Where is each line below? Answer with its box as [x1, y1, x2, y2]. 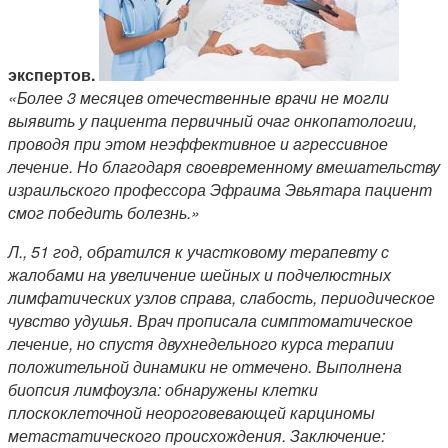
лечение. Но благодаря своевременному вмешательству [8, 154, 440, 178]
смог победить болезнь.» [8, 200, 200, 224]
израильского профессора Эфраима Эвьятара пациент [8, 177, 432, 201]
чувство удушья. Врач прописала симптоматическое [8, 308, 413, 332]
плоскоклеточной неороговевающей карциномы [8, 400, 375, 424]
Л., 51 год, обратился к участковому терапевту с [8, 239, 389, 263]
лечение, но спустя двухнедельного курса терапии [8, 331, 394, 355]
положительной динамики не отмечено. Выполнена [8, 354, 402, 378]
